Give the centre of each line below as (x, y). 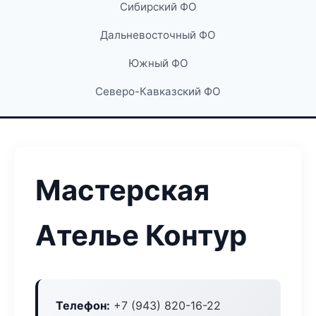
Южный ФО (158, 63)
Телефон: (83, 305)
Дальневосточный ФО (158, 35)
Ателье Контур (141, 235)
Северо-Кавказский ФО (158, 91)
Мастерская (122, 190)
